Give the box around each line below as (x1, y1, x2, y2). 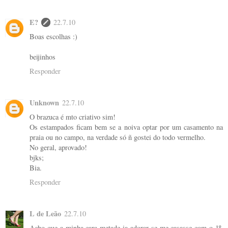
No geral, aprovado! (30, 142, 87, 153)
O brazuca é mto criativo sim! (30, 112, 116, 122)
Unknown (30, 97, 59, 108)
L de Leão (30, 208, 61, 219)
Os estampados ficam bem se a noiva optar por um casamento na (30, 122, 223, 132)
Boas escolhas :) (30, 32, 77, 42)
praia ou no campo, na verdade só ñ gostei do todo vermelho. (30, 132, 206, 142)
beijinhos (30, 52, 55, 62)
